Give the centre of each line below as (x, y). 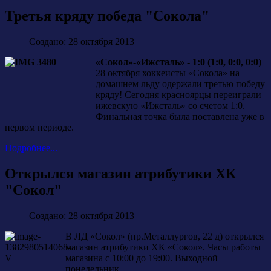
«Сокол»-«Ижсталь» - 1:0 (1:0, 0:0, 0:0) (178, 62)
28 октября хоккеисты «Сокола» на (168, 73)
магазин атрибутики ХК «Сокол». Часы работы (163, 247)
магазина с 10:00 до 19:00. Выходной (142, 258)
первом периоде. (39, 128)
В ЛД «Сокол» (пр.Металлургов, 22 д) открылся (165, 237)
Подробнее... (31, 148)
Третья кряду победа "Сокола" (107, 16)
